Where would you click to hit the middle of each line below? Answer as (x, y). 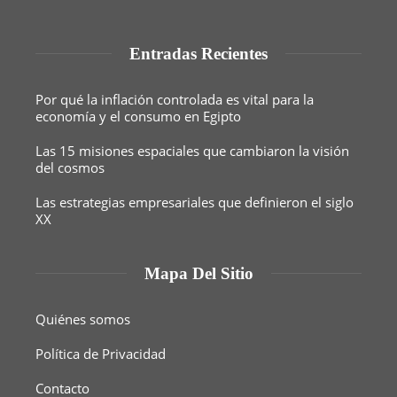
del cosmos (70, 167)
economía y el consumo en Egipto (138, 116)
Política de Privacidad (101, 353)
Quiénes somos (83, 319)
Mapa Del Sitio (198, 273)
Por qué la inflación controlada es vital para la (175, 99)
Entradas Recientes (198, 53)
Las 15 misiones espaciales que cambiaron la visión (192, 150)
